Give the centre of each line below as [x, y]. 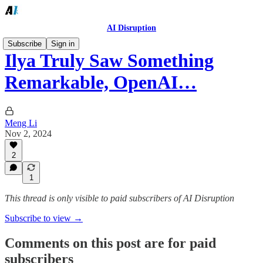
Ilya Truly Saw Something [109, 61]
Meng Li [21, 123]
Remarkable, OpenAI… [101, 82]
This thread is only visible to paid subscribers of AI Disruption [119, 198]
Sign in [63, 44]
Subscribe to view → [44, 218]
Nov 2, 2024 [28, 133]
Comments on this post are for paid [110, 243]
